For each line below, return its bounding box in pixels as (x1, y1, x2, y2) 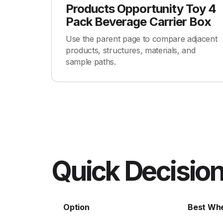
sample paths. (66, 57, 116, 67)
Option (63, 202, 90, 212)
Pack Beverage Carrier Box (66, 14, 211, 29)
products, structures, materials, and (66, 45, 196, 55)
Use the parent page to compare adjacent (66, 34, 218, 44)
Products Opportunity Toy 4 (66, 1, 217, 16)
